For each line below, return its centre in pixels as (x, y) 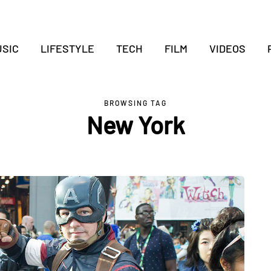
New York (135, 125)
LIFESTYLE (67, 48)
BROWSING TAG (135, 103)
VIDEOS (227, 48)
